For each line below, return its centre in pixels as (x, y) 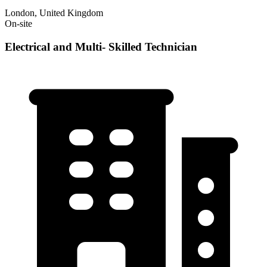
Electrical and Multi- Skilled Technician (101, 47)
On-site (18, 24)
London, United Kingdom (54, 13)
